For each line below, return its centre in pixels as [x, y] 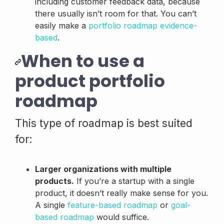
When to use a [83, 61]
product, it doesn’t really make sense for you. [121, 193]
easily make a [62, 25]
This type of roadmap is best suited [104, 123]
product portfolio [90, 81]
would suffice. [121, 217]
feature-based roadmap [112, 205]
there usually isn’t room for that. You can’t [116, 13]
